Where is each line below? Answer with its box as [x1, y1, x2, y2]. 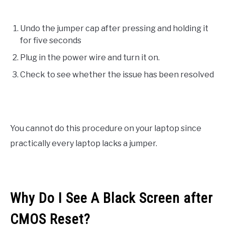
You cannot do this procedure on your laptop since [10, 123, 201, 133]
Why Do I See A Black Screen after [10, 190, 213, 207]
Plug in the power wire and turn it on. [20, 52, 160, 62]
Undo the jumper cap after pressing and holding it [20, 23, 208, 33]
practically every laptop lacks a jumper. [10, 138, 157, 148]
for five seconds [20, 35, 81, 45]
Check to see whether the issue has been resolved [20, 69, 214, 79]
